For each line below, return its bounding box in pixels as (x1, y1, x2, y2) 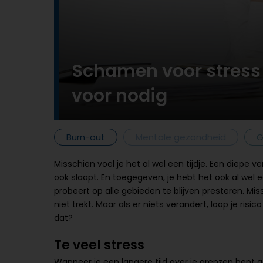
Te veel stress (54, 236, 144, 254)
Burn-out (66, 131, 105, 143)
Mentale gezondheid (136, 131, 226, 143)
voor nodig (72, 83, 167, 108)
